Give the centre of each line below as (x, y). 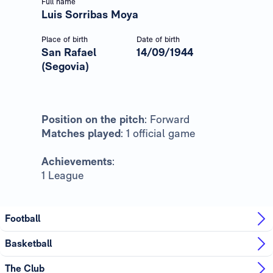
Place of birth (65, 39)
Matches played (81, 133)
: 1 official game (158, 133)
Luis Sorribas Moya (90, 14)
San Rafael (69, 52)
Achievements (77, 161)
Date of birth (158, 39)
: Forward (167, 119)
